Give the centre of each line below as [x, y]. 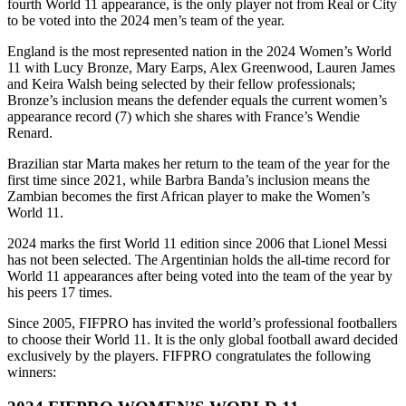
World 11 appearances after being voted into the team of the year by [200, 275]
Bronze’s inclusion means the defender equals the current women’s [197, 100]
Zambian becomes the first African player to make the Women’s [188, 196]
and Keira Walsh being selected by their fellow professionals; [181, 83]
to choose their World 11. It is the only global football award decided [203, 339]
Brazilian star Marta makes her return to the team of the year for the [198, 163]
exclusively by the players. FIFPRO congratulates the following [189, 355]
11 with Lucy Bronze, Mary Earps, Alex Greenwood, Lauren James [201, 67]
